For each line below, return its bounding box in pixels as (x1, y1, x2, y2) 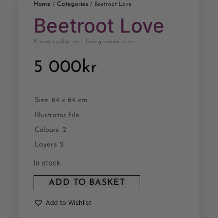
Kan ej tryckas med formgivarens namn (34, 38, 135, 45)
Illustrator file (35, 111, 79, 119)
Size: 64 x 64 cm (35, 97, 87, 105)
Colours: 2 (35, 127, 66, 134)
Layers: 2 (35, 141, 64, 149)
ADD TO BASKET (49, 178, 125, 188)
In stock (34, 158, 60, 167)
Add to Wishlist (46, 199, 91, 207)
